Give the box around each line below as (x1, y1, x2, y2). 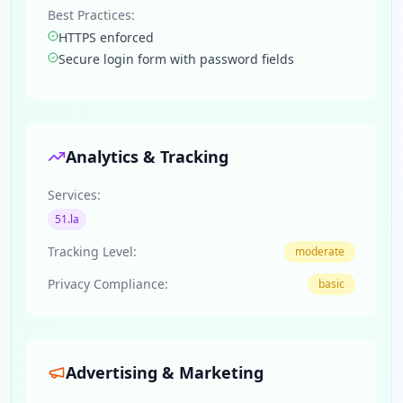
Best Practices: (48, 6, 135, 23)
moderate (295, 244, 345, 259)
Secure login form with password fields (58, 50, 294, 67)
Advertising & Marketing (66, 362, 264, 383)
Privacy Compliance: (48, 275, 168, 292)
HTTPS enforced (58, 29, 154, 46)
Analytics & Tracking (66, 146, 228, 167)
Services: (48, 186, 101, 203)
